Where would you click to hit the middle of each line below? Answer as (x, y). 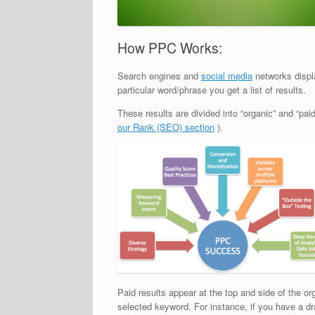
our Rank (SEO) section (166, 127)
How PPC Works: (170, 48)
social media (227, 75)
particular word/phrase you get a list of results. (212, 89)
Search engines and (159, 75)
